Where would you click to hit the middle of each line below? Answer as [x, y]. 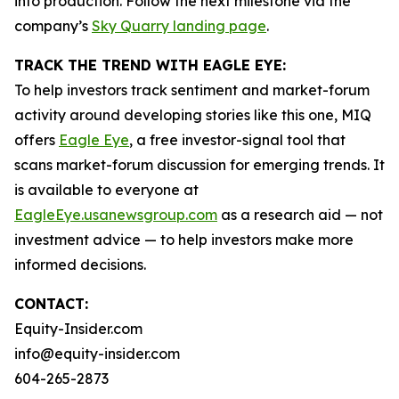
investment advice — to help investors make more [184, 240]
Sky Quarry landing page [179, 26]
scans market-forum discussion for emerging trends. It [199, 165]
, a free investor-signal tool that [237, 140]
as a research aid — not [300, 215]
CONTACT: [51, 304]
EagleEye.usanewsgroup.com [116, 215]
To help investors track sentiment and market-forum [192, 90]
